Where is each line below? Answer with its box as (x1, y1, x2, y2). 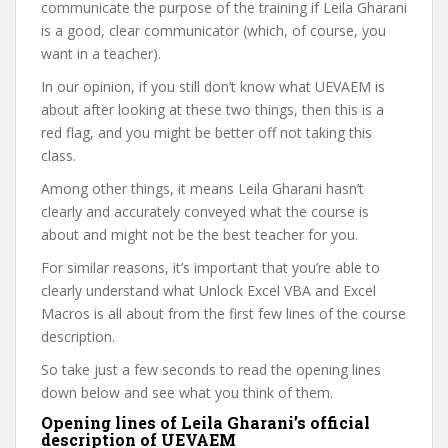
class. (41, 145, 76, 165)
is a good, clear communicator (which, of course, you (41, 20, 386, 40)
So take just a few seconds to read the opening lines (41, 359, 381, 379)
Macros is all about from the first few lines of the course (41, 303, 406, 323)
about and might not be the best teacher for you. (41, 224, 358, 244)
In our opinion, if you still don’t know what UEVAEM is (41, 76, 385, 96)
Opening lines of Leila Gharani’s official (41, 411, 370, 433)
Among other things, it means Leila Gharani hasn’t (41, 178, 364, 198)
